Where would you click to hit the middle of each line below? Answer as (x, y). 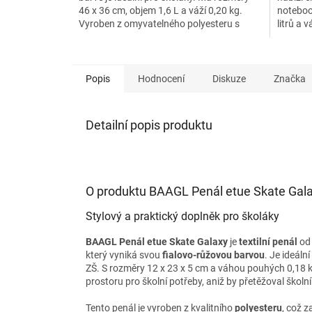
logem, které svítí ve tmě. (131, 37)
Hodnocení (161, 78)
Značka (290, 78)
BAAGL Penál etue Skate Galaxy (157, 241)
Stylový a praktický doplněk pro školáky (182, 216)
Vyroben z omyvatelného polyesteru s (159, 23)
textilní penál (268, 241)
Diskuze (229, 78)
